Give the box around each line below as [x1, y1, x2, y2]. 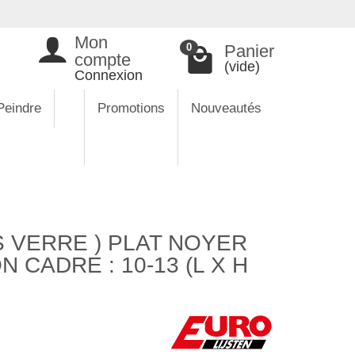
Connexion [74, 67, 143, 83]
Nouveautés [191, 101, 261, 116]
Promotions [97, 101, 165, 116]
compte [74, 50, 131, 70]
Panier [224, 41, 274, 61]
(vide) [224, 59, 260, 74]
